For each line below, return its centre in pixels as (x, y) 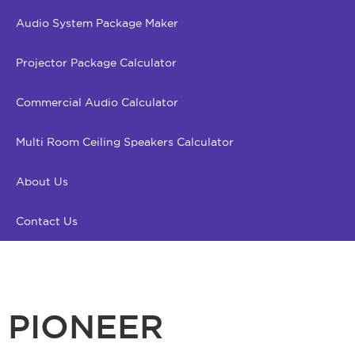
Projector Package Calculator (96, 62)
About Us (42, 181)
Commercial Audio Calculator (97, 102)
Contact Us (47, 221)
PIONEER (86, 328)
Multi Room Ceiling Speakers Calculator (125, 141)
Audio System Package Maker (97, 23)
